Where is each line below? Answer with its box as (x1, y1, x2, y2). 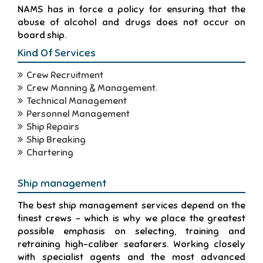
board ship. (18, 29, 66, 41)
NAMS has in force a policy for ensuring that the (18, 4, 245, 15)
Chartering (23, 147, 73, 159)
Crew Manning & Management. (23, 82, 157, 94)
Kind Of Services (18, 46, 96, 59)
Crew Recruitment (23, 69, 103, 81)
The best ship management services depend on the (18, 200, 245, 211)
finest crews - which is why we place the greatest (18, 213, 245, 224)
